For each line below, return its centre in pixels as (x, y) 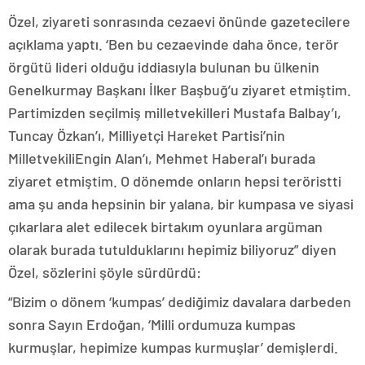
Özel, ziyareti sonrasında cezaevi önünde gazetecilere (179, 21)
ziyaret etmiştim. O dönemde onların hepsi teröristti (175, 181)
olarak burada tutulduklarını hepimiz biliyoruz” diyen (172, 249)
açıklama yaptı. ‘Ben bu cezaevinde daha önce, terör (174, 44)
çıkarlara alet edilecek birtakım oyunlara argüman (165, 226)
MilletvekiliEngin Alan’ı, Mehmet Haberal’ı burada (162, 158)
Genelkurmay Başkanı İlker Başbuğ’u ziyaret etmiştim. (180, 90)
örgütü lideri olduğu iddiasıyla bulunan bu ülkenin (164, 67)
